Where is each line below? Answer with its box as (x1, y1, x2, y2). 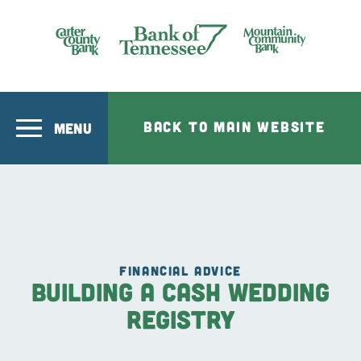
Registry (126, 303, 235, 334)
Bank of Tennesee (54, 64, 169, 81)
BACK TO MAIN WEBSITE (143, 118, 326, 135)
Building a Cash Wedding (31, 276, 330, 306)
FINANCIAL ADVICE (119, 262, 242, 278)
